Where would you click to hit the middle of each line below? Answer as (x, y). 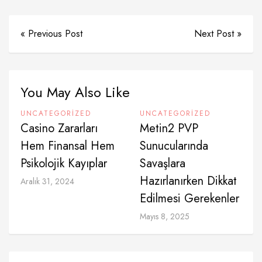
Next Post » (218, 34)
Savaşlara (163, 163)
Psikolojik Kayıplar (64, 163)
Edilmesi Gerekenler (189, 199)
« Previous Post (51, 34)
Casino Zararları (59, 128)
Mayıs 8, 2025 (165, 216)
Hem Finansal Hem (68, 146)
